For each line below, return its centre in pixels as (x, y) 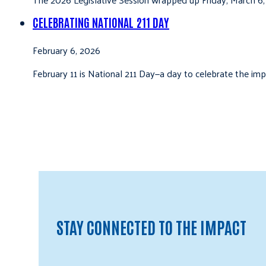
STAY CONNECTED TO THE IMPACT (151, 227)
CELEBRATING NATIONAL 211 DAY (101, 22)
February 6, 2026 (66, 50)
